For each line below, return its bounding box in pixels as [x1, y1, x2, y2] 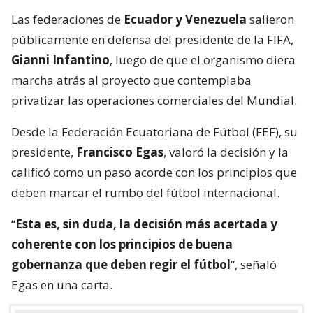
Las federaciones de [11, 11, 124, 28]
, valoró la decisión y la [163, 144, 289, 161]
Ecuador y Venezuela [124, 11, 247, 28]
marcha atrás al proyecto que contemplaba [11, 72, 252, 89]
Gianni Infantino [11, 52, 110, 68]
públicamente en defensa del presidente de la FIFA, [11, 31, 293, 48]
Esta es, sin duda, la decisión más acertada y [15, 216, 277, 233]
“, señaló [231, 256, 277, 273]
